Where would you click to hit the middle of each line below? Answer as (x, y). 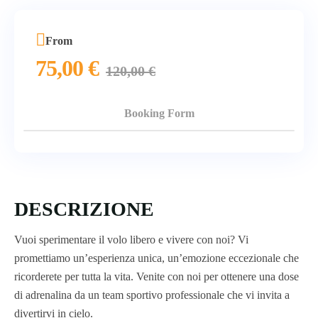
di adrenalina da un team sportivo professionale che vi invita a (152, 295)
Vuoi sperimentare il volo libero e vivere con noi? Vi (131, 239)
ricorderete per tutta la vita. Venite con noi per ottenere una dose (157, 276)
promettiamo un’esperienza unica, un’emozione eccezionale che (157, 258)
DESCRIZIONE (84, 209)
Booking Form (159, 113)
